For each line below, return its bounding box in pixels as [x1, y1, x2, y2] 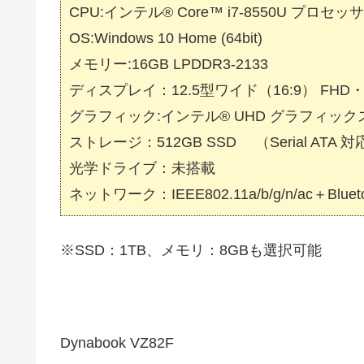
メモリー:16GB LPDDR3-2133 [69, 56, 268, 73]
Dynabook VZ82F [60, 334, 174, 351]
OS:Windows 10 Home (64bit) [69, 30, 262, 47]
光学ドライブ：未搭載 [69, 160, 215, 177]
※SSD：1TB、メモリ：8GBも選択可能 [60, 241, 322, 258]
